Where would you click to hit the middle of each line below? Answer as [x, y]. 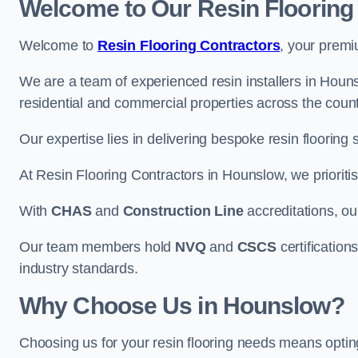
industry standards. [79, 268]
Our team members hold [97, 247]
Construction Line [183, 211]
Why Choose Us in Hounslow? [182, 306]
